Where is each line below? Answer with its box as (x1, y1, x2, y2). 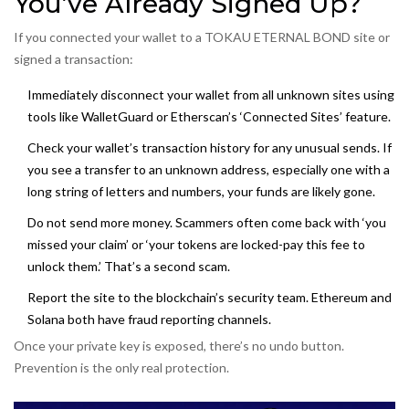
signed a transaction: (14, 51, 133, 68)
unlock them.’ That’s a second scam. (27, 258, 230, 275)
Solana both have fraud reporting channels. (27, 311, 271, 328)
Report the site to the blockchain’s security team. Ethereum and (27, 289, 392, 306)
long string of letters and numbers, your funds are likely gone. (27, 184, 375, 200)
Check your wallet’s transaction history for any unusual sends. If (27, 140, 392, 156)
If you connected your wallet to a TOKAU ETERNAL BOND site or (14, 29, 390, 46)
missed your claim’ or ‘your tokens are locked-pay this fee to (27, 236, 365, 253)
